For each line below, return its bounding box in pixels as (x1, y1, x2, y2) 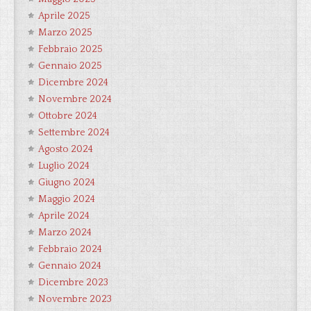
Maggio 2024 (38, 194, 95, 205)
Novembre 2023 (38, 294, 112, 305)
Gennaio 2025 (38, 60, 102, 72)
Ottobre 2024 (38, 110, 97, 121)
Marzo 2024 (38, 227, 92, 238)
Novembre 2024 (38, 94, 112, 105)
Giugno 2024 (38, 177, 95, 188)
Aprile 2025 (38, 10, 90, 22)
